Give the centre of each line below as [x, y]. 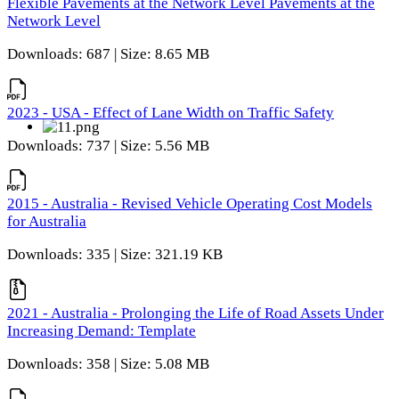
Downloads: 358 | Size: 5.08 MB [108, 363]
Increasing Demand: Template [102, 330]
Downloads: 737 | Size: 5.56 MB [108, 145]
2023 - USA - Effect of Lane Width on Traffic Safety [171, 112]
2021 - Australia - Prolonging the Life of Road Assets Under [195, 313]
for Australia [47, 222]
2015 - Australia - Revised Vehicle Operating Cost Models [190, 204]
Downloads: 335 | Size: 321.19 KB [115, 255]
